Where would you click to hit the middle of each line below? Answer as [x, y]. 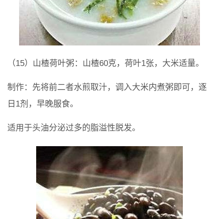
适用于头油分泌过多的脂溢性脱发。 [74, 128]
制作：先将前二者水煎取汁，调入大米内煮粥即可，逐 [107, 87]
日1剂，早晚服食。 [43, 104]
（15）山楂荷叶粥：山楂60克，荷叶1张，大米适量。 [106, 63]
